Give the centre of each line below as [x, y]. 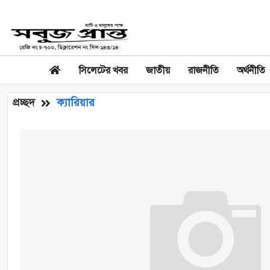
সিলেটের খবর [103, 71]
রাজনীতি [203, 71]
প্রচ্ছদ [24, 102]
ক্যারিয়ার [76, 102]
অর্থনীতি [251, 71]
